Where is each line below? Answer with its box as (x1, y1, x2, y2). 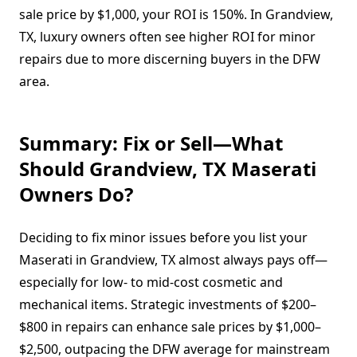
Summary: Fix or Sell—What (19, 129, 283, 156)
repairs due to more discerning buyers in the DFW (19, 49, 320, 68)
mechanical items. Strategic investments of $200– (19, 295, 316, 313)
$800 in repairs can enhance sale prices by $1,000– (19, 317, 321, 335)
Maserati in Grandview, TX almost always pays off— (19, 250, 328, 269)
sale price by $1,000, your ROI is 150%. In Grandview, (19, 5, 333, 23)
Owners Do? (19, 180, 133, 207)
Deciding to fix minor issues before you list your (19, 228, 308, 246)
